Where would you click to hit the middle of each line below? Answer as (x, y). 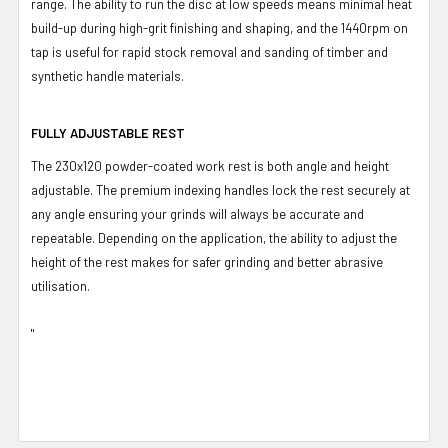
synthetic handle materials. (107, 75)
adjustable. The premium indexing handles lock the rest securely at (220, 189)
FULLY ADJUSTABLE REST (108, 132)
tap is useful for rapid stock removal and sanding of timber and (209, 51)
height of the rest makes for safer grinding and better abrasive (207, 261)
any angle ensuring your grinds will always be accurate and (197, 213)
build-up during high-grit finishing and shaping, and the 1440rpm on (219, 27)
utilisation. (60, 285)
